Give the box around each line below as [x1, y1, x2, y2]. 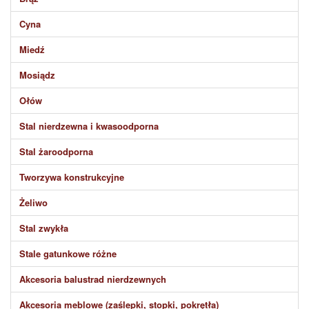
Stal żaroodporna [19, 145, 93, 158]
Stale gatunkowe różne [19, 247, 117, 260]
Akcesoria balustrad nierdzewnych [19, 272, 166, 286]
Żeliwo [19, 196, 48, 209]
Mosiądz [19, 68, 55, 81]
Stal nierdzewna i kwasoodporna [19, 119, 159, 132]
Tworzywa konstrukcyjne [19, 170, 124, 183]
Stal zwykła [19, 221, 68, 235]
